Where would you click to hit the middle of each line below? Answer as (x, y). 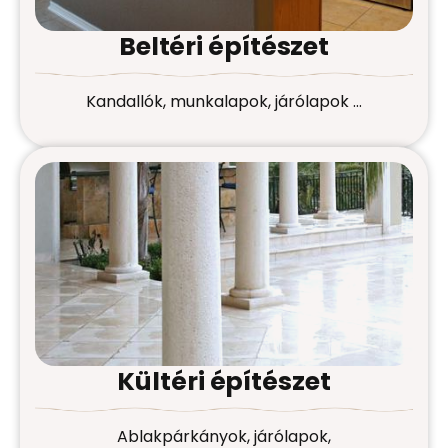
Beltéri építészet (224, 46)
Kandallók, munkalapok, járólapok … (224, 102)
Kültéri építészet (224, 382)
